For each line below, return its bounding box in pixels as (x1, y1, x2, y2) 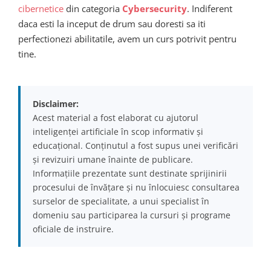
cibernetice (18, 2, 64, 15)
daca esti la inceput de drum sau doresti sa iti (18, 17, 206, 30)
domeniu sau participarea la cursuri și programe (33, 209, 230, 221)
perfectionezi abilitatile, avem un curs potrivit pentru (18, 32, 237, 45)
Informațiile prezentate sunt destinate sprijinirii (33, 167, 227, 179)
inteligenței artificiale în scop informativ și (33, 125, 203, 137)
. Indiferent (187, 2, 232, 15)
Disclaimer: (33, 97, 79, 109)
